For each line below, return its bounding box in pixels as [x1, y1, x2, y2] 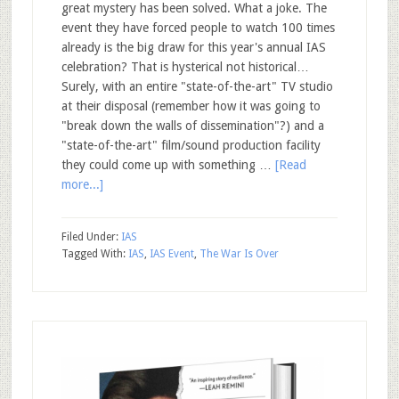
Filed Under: [61, 231, 121, 243]
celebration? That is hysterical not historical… [61, 60, 309, 74]
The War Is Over [199, 248, 279, 260]
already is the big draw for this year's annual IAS [61, 40, 326, 54]
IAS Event [149, 248, 194, 260]
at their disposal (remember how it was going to [61, 99, 321, 113]
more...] [61, 177, 103, 191]
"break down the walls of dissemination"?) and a [61, 118, 324, 133]
